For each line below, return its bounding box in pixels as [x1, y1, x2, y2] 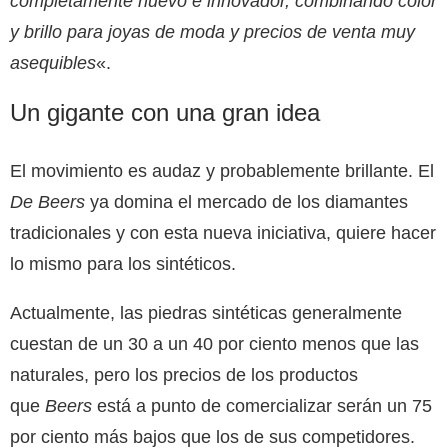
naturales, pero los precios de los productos [10, 364, 358, 385]
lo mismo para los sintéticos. [10, 253, 236, 274]
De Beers [10, 191, 85, 212]
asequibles [10, 52, 96, 73]
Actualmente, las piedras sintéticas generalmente [10, 302, 402, 323]
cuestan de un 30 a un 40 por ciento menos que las [10, 333, 419, 354]
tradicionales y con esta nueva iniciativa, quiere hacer [10, 222, 436, 243]
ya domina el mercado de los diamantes [85, 191, 408, 212]
